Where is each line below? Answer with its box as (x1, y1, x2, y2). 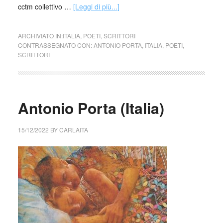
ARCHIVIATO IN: (17, 31, 63, 40)
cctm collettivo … (17, 1, 73, 11)
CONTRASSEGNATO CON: (17, 41, 94, 49)
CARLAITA (59, 125, 88, 134)
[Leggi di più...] (73, 1, 119, 11)
